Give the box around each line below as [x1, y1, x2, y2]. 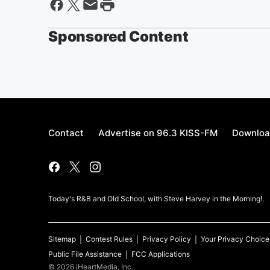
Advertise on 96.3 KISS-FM [98, 127, 218, 139]
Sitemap [48, 234, 76, 243]
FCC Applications [131, 250, 190, 259]
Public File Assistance [48, 250, 122, 259]
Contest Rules [86, 234, 133, 243]
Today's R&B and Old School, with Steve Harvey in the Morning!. [48, 194, 264, 203]
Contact [48, 127, 84, 139]
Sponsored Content [48, 28, 189, 45]
